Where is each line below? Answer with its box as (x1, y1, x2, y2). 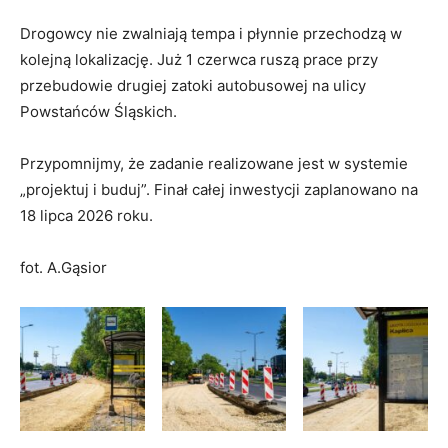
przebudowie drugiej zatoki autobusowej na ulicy (20, 75, 366, 95)
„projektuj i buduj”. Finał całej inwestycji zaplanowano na (20, 179, 418, 199)
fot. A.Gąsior (20, 257, 107, 277)
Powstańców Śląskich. (20, 101, 177, 121)
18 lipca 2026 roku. (20, 205, 153, 225)
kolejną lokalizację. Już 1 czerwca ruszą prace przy (20, 49, 378, 69)
